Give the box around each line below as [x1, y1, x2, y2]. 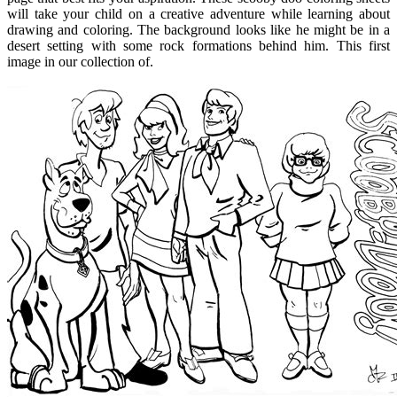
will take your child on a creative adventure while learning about [7, 6, 390, 22]
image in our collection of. [7, 54, 153, 70]
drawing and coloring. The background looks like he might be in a [7, 22, 390, 38]
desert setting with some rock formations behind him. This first [7, 38, 390, 54]
